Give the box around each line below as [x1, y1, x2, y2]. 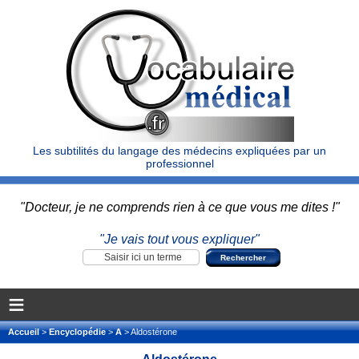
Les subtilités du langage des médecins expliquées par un [33, 144, 326, 157]
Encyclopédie [49, 327, 106, 337]
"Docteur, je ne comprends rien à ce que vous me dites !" [19, 200, 340, 214]
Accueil [8, 327, 42, 337]
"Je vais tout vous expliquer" [99, 232, 260, 246]
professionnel [145, 157, 214, 170]
